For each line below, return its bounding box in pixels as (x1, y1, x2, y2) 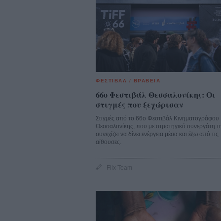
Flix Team (107, 164, 132, 171)
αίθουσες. (96, 138, 121, 146)
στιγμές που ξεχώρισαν (96, 98, 184, 110)
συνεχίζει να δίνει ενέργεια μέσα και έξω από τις (96, 130, 219, 138)
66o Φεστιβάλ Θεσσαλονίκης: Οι (96, 88, 216, 100)
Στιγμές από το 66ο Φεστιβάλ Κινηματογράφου (96, 114, 219, 122)
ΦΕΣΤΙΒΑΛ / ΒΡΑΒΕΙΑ (96, 77, 160, 83)
